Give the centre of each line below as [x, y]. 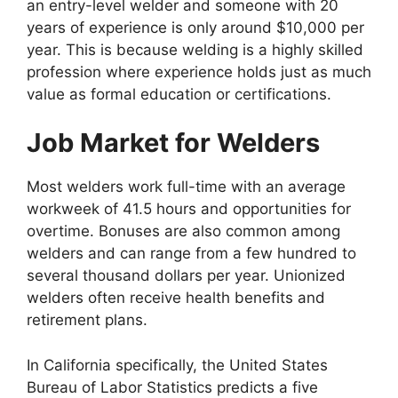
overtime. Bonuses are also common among [183, 231]
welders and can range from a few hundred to [191, 254]
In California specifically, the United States [177, 365]
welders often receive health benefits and [176, 298]
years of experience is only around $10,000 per [195, 27]
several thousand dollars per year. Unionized [186, 276]
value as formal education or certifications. [179, 94]
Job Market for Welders [173, 143]
